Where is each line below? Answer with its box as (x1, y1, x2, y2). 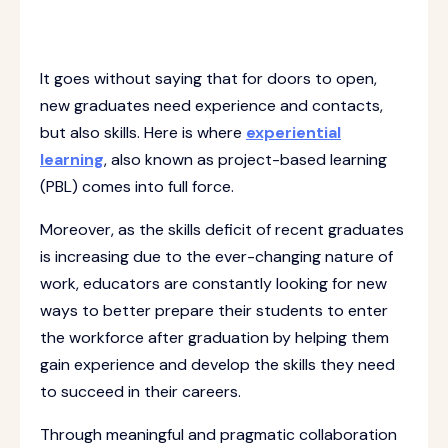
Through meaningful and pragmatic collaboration (40, 424, 397, 445)
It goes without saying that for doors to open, (40, 68, 377, 89)
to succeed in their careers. (40, 381, 241, 402)
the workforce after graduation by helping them (40, 327, 389, 348)
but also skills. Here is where (40, 122, 246, 143)
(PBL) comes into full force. (40, 176, 238, 197)
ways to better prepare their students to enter (40, 300, 388, 321)
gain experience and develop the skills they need (40, 354, 395, 375)
